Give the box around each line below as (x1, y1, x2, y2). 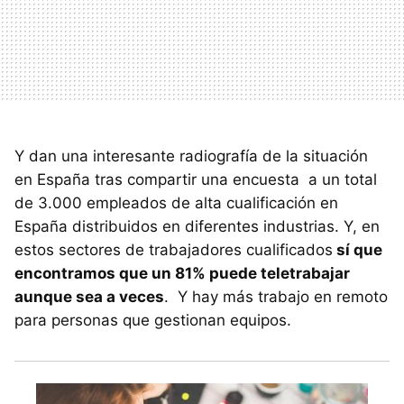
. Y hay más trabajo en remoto (164, 288, 388, 307)
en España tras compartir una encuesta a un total (14, 170, 377, 189)
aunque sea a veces (14, 288, 164, 307)
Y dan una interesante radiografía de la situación (14, 147, 368, 166)
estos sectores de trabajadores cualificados (14, 241, 333, 260)
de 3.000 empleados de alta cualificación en (14, 194, 338, 213)
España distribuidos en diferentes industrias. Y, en (14, 217, 380, 236)
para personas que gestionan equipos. (14, 311, 291, 330)
